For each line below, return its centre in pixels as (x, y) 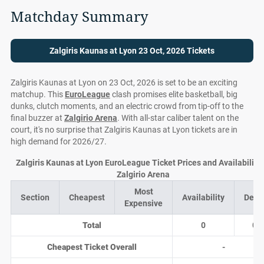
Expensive (143, 203)
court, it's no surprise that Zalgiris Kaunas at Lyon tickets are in (124, 130)
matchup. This (38, 94)
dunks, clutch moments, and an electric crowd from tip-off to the (127, 106)
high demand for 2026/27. (59, 141)
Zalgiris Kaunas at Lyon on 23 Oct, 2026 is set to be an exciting (124, 82)
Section (35, 197)
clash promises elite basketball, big (174, 94)
